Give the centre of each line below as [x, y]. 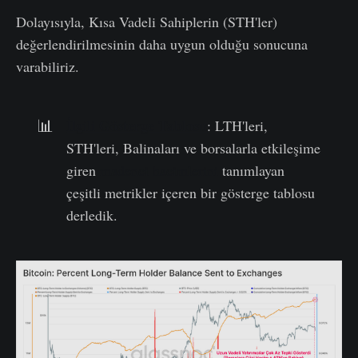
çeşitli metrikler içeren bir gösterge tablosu [191, 193]
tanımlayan [252, 170]
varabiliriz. [48, 66]
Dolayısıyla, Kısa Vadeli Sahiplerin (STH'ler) [147, 21]
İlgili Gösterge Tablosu [137, 125]
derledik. [92, 215]
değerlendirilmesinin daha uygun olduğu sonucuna [162, 44]
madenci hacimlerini [159, 170]
